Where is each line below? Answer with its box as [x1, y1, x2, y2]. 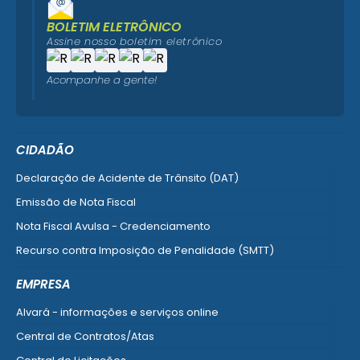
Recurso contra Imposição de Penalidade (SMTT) [16, 243, 274, 259]
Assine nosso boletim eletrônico [47, 34, 223, 50]
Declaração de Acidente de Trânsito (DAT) [16, 170, 239, 186]
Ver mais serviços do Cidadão [16, 267, 175, 283]
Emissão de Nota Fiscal [16, 194, 136, 211]
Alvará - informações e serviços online [16, 305, 219, 321]
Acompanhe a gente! [47, 72, 157, 88]
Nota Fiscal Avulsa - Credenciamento [16, 219, 211, 235]
